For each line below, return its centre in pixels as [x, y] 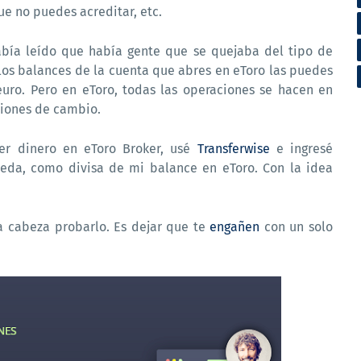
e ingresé [301, 149]
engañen [235, 227]
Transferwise [233, 149]
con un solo [297, 227]
